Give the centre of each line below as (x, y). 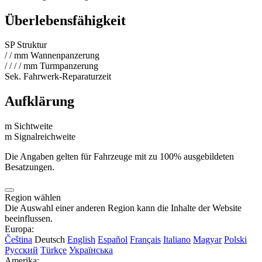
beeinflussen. (29, 219)
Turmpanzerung (69, 66)
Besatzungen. (30, 167)
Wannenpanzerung (65, 56)
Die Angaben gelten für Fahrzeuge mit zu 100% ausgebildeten (119, 157)
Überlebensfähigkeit (65, 20)
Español (113, 240)
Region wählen (33, 198)
